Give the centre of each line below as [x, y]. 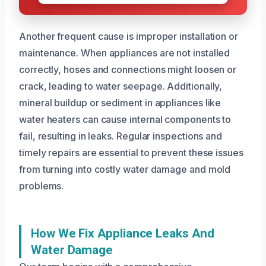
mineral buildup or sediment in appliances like [120, 103]
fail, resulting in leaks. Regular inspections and [121, 136]
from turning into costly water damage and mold [125, 170]
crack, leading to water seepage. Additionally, [121, 86]
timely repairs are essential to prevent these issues [131, 153]
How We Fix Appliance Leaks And [123, 234]
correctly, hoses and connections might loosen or [128, 70]
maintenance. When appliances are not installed [125, 53]
